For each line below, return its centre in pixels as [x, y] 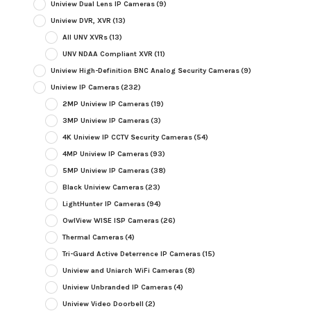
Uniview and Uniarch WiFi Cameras [123, 271]
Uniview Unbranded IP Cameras [117, 287]
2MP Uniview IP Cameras [106, 104]
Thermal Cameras [93, 237]
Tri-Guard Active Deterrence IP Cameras [131, 254]
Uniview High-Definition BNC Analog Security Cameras [145, 71]
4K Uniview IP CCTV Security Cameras [127, 137]
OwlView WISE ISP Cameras [110, 221]
